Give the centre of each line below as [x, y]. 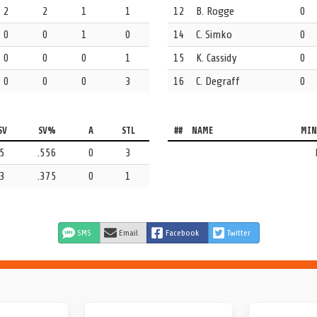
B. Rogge [215, 12]
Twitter [238, 233]
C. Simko [214, 35]
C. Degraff [218, 82]
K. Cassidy [216, 58]
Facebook [182, 233]
